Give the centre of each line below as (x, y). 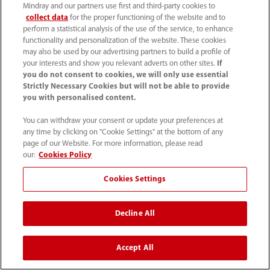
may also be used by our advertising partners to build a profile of (127, 52)
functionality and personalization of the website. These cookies (125, 41)
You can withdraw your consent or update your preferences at (123, 121)
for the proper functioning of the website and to (147, 18)
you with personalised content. (80, 98)
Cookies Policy (65, 155)
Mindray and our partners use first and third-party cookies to (119, 6)
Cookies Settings (135, 179)
